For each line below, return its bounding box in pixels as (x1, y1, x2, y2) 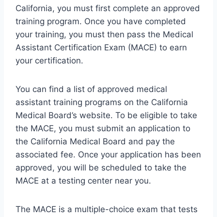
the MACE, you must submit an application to (15, 124, 190, 134)
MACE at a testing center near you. (15, 176, 151, 186)
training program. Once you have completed (15, 16, 186, 27)
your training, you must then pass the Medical (15, 30, 193, 40)
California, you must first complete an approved (15, 3, 200, 14)
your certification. (15, 56, 83, 66)
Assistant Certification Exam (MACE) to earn (15, 43, 187, 53)
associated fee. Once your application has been (15, 150, 201, 160)
